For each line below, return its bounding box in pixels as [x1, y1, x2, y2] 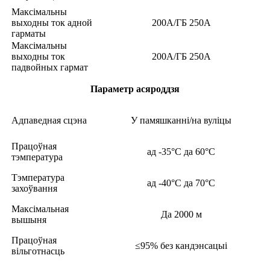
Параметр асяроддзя [90, 84, 180, 95]
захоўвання [11, 183, 57, 194]
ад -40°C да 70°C [147, 178, 215, 189]
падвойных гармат [11, 62, 88, 73]
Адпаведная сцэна [11, 115, 87, 126]
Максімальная [11, 204, 69, 215]
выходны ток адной [11, 17, 92, 28]
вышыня [11, 215, 46, 225]
